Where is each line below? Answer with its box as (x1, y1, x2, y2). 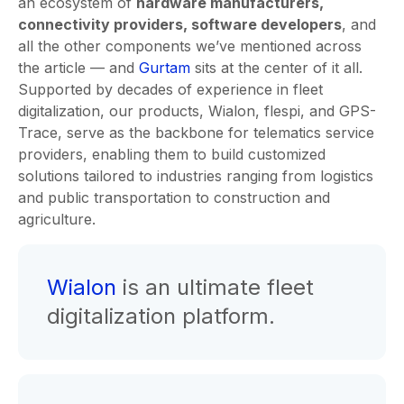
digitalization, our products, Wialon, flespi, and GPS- (18, 102, 376, 121)
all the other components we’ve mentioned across (18, 37, 362, 56)
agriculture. (18, 210, 96, 229)
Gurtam (139, 59, 190, 78)
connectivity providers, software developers (18, 15, 342, 34)
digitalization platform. (47, 303, 281, 330)
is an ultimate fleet (116, 274, 314, 301)
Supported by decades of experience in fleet (18, 80, 323, 99)
